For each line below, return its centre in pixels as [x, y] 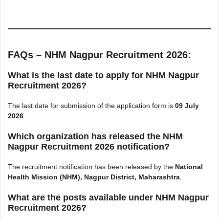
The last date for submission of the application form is [91, 106]
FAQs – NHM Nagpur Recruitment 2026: [99, 55]
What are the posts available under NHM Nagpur [108, 197]
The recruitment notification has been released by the [91, 167]
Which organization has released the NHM [95, 136]
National [189, 167]
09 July [187, 106]
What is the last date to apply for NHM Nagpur [103, 75]
